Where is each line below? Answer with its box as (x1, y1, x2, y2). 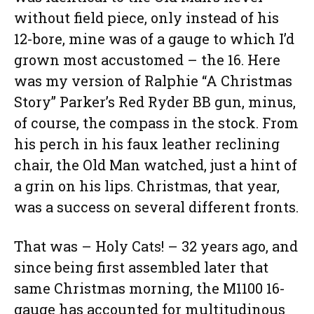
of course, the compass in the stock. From (14, 114, 299, 132)
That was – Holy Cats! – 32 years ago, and (14, 237, 298, 256)
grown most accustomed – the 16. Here (14, 50, 280, 69)
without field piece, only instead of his (14, 8, 279, 27)
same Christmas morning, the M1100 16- (14, 279, 285, 298)
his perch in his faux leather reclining (14, 135, 280, 153)
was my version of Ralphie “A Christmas (14, 71, 292, 90)
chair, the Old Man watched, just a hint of (14, 156, 297, 175)
